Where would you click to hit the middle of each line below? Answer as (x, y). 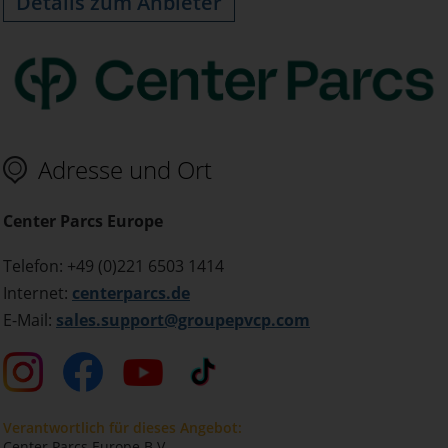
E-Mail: (29, 320)
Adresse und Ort (125, 170)
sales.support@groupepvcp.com (183, 320)
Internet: (37, 293)
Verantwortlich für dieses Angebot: (122, 428)
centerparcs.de (131, 293)
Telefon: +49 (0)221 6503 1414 (113, 266)
